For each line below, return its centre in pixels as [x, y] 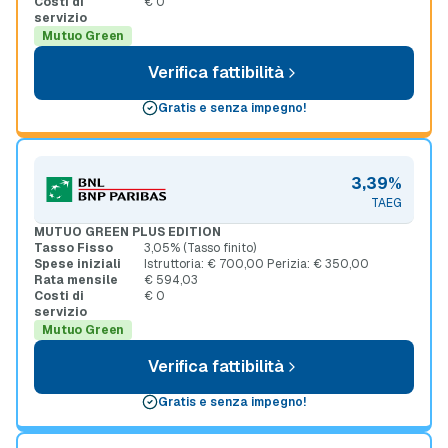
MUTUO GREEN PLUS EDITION [127, 232]
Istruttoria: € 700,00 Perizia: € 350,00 [256, 264]
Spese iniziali [77, 264]
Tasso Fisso [73, 248]
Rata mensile [76, 280]
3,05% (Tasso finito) [200, 248]
